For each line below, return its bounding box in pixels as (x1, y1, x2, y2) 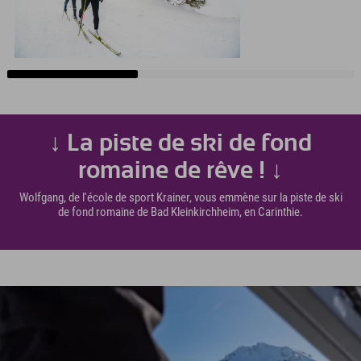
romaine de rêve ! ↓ (78, 159, 283, 184)
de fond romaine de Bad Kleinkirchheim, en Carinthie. (58, 204, 303, 219)
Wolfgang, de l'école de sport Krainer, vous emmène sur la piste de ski (19, 189, 342, 205)
